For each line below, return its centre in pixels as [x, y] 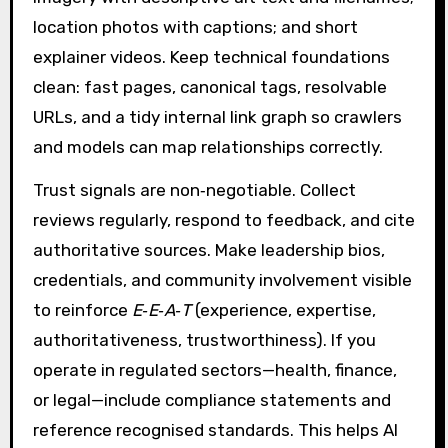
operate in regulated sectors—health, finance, [214, 369]
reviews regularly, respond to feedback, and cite [223, 219]
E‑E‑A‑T [161, 309]
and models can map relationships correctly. [207, 147]
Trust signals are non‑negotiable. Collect [194, 189]
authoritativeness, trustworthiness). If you [204, 339]
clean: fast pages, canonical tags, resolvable [209, 87]
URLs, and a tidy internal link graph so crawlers [217, 117]
